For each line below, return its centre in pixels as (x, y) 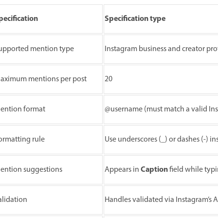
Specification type (135, 19)
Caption (154, 170)
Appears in (123, 170)
